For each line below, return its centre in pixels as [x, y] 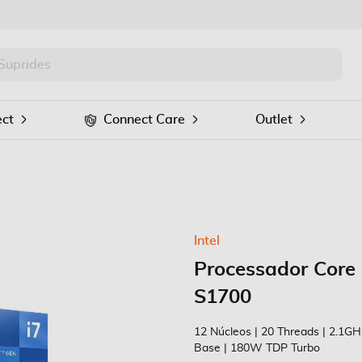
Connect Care [144, 120]
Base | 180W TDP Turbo [257, 348]
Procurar [99, 79]
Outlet [274, 120]
